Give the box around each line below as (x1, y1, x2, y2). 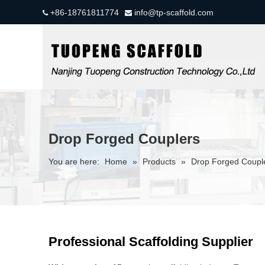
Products (143, 157, 176, 166)
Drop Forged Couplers (49, 131, 200, 147)
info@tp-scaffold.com (132, 8, 214, 17)
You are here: (49, 157, 99, 166)
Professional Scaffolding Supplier (49, 234, 253, 249)
